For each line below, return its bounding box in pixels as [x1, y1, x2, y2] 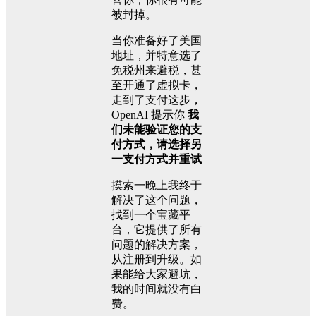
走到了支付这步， [111, 94, 202, 107]
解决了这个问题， [111, 194, 202, 207]
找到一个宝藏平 [111, 209, 190, 221]
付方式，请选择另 [111, 138, 202, 151]
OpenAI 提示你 [111, 109, 188, 121]
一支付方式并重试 [111, 153, 202, 166]
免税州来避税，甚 [111, 64, 202, 77]
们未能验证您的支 [111, 123, 202, 136]
